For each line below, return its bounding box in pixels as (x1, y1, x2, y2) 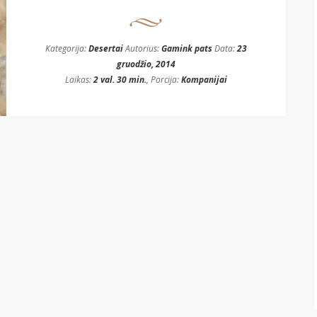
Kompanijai (180, 74, 227, 86)
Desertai (88, 42, 123, 54)
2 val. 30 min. (93, 74, 146, 86)
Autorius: (122, 42, 161, 54)
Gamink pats (161, 42, 212, 54)
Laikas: (64, 74, 93, 86)
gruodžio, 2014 (116, 58, 175, 70)
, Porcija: (146, 74, 181, 86)
